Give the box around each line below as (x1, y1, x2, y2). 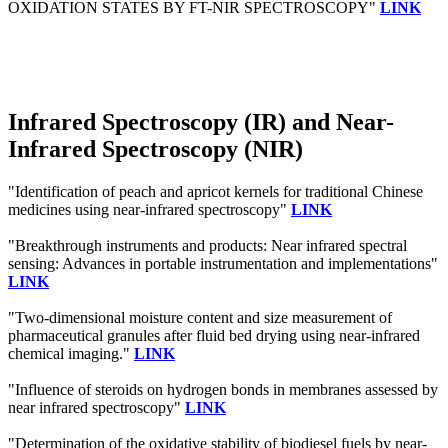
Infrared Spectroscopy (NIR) (8, 136, 303, 162)
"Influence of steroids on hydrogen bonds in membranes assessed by (8, 380, 438, 398)
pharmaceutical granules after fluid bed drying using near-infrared (8, 326, 420, 344)
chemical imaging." (8, 344, 134, 362)
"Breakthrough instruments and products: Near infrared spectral (8, 236, 407, 254)
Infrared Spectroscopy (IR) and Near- (8, 109, 394, 135)
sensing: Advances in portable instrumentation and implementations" (8, 254, 438, 272)
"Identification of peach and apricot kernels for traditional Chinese (8, 182, 423, 200)
